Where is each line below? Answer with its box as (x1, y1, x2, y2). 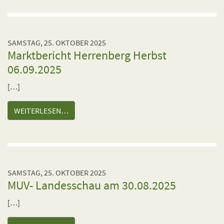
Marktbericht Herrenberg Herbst (7, 47, 166, 63)
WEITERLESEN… (14, 105, 68, 115)
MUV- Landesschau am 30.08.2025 (7, 177, 176, 193)
